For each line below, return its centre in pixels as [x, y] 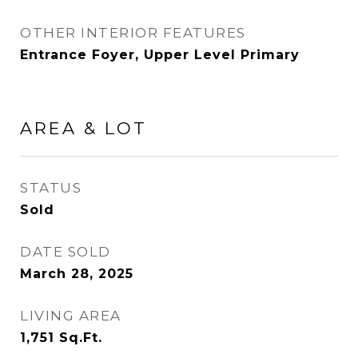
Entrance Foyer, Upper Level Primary [160, 55]
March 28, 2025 [77, 274]
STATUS [51, 188]
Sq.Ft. [81, 338]
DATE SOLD [66, 252]
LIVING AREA [71, 316]
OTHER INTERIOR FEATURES [133, 33]
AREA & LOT [84, 128]
